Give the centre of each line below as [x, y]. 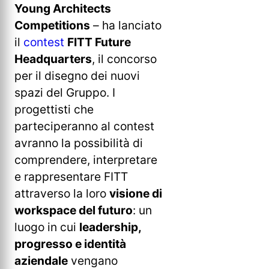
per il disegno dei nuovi [77, 76]
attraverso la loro [62, 194]
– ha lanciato [126, 26]
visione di [136, 194]
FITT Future [99, 42]
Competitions [52, 26]
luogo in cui [47, 227]
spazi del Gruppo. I [65, 93]
